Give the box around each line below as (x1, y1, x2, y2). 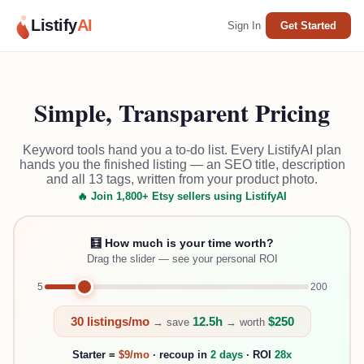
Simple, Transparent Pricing (34, 94, 330, 131)
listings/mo (83, 314, 149, 328)
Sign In (227, 19, 261, 32)
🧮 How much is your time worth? (90, 236, 274, 249)
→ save (149, 315, 193, 328)
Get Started (280, 19, 336, 32)
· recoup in (149, 348, 210, 361)
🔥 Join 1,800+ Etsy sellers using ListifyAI (77, 190, 287, 203)
